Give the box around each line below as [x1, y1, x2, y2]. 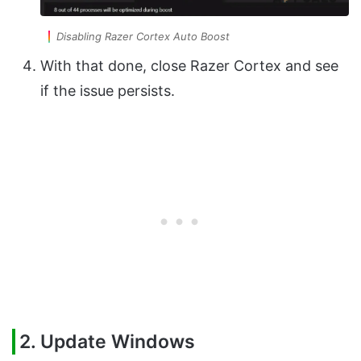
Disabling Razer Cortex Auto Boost [56, 29, 230, 43]
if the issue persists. [40, 81, 179, 99]
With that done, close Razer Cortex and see [40, 56, 338, 74]
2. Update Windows [19, 330, 195, 353]
